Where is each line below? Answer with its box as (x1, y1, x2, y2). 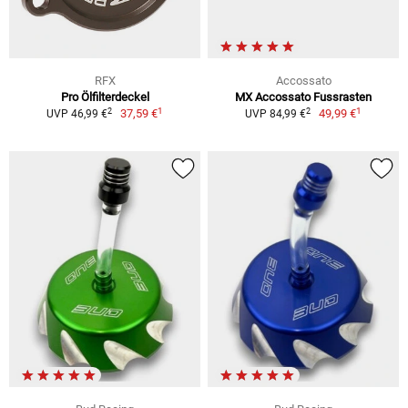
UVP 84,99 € (244, 107, 306, 121)
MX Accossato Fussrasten (235, 90, 372, 105)
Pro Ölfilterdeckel (60, 90, 149, 105)
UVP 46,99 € (46, 107, 107, 121)
